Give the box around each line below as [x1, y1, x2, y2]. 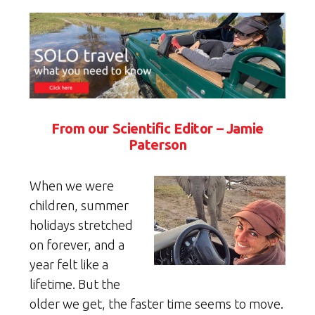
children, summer [30, 198, 129, 212]
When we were [30, 178, 114, 193]
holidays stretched [30, 217, 133, 232]
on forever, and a [30, 237, 124, 252]
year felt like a [30, 257, 108, 271]
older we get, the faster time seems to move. [30, 296, 283, 311]
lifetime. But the [30, 276, 120, 291]
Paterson [128, 136, 187, 153]
